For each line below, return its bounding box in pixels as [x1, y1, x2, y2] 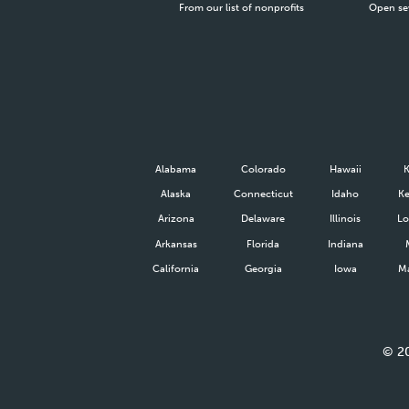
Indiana [327, 236, 363, 250]
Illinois [330, 212, 362, 225]
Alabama [155, 162, 197, 175]
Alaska [161, 187, 192, 201]
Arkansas [154, 236, 197, 250]
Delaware [241, 212, 286, 225]
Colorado [240, 162, 286, 175]
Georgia [244, 261, 282, 275]
